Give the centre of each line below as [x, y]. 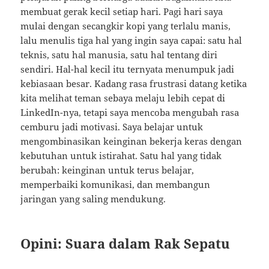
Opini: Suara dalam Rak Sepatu [125, 243]
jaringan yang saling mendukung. [93, 199]
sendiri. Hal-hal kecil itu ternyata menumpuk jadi [128, 69]
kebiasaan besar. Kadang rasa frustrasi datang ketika [134, 84]
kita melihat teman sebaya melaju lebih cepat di [123, 98]
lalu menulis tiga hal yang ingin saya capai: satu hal [131, 41]
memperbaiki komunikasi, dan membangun [116, 185]
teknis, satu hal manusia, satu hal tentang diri [119, 55]
